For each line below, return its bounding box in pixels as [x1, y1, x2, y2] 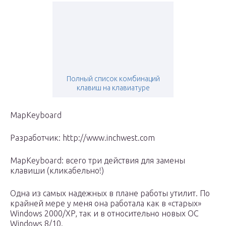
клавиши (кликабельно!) [10, 166, 104, 176]
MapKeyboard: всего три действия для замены [10, 156, 185, 165]
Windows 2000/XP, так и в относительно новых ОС [10, 209, 199, 218]
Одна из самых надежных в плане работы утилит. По [10, 189, 210, 198]
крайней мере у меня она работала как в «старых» [10, 199, 201, 208]
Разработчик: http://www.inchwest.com [10, 133, 155, 143]
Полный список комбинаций [66, 75, 160, 83]
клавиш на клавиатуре [76, 84, 150, 92]
